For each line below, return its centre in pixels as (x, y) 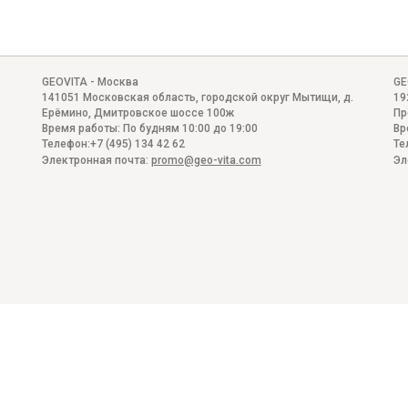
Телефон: (66, 143)
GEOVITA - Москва (90, 82)
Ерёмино (65, 112)
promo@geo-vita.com (206, 160)
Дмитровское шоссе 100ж (163, 112)
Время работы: (82, 128)
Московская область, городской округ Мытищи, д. (218, 97)
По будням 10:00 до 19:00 (190, 128)
